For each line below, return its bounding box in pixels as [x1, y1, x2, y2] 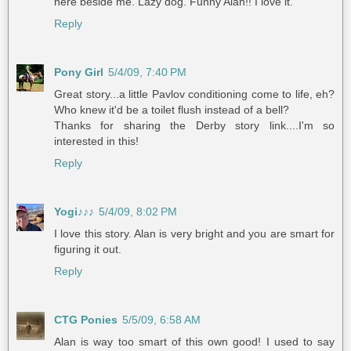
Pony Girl [54, 66, 103, 79]
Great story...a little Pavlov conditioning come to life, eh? [54, 88, 335, 101]
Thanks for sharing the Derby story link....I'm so [54, 119, 335, 132]
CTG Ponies [54, 313, 118, 327]
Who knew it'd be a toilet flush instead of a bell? [54, 103, 289, 117]
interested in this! [54, 135, 139, 148]
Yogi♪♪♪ [54, 205, 94, 219]
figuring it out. [54, 243, 121, 256]
